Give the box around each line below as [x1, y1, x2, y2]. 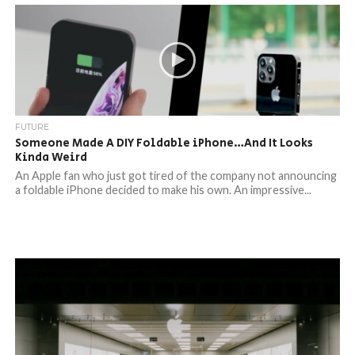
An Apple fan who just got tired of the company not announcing [14, 169, 337, 182]
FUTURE [14, 122, 49, 132]
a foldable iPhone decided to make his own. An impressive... [14, 183, 311, 197]
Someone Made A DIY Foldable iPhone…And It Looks [14, 135, 313, 151]
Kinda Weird [14, 149, 87, 166]
